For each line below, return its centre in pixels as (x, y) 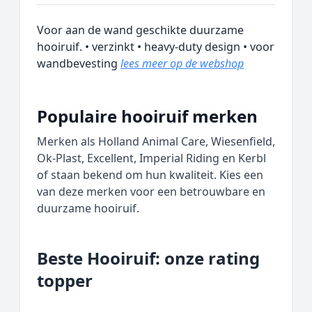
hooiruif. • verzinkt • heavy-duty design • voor (156, 47)
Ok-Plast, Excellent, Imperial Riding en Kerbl (151, 158)
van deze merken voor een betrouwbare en (151, 192)
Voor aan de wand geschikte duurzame (140, 30)
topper (65, 280)
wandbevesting (79, 63)
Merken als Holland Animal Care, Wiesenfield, (156, 141)
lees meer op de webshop (182, 63)
